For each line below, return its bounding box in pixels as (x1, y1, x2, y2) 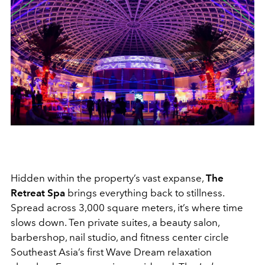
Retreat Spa (11, 187, 65, 199)
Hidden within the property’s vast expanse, (11, 172, 206, 185)
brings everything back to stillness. (65, 187, 224, 199)
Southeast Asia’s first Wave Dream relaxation (11, 246, 212, 258)
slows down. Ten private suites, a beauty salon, (11, 216, 219, 229)
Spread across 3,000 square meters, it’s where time (11, 202, 243, 214)
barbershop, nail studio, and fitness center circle (11, 231, 229, 244)
